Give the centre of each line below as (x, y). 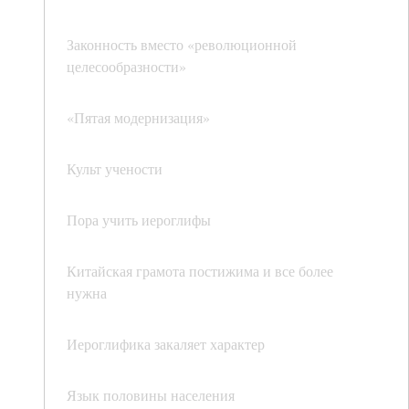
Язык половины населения (151, 395)
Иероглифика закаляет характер (166, 344)
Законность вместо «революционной (182, 45)
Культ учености (115, 169)
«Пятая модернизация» (138, 118)
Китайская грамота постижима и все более (200, 271)
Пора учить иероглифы (139, 220)
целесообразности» (126, 67)
